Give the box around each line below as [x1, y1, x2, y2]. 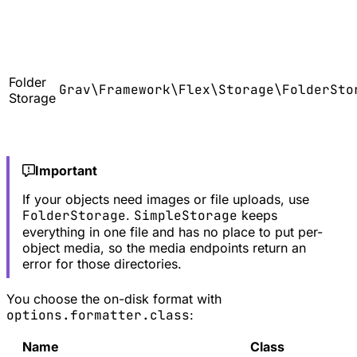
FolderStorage [22, 207, 126, 225]
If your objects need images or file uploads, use [22, 191, 309, 208]
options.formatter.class [6, 307, 190, 324]
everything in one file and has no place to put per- [22, 224, 323, 241]
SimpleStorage [133, 207, 237, 225]
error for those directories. [22, 256, 182, 273]
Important [34, 163, 97, 179]
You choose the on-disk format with [6, 291, 222, 308]
